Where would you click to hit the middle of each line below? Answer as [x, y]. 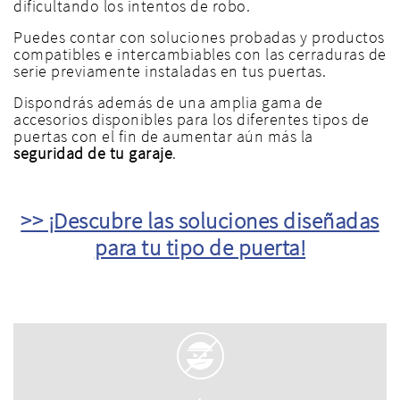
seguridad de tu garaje [93, 154]
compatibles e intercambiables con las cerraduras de [200, 54]
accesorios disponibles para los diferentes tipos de [192, 120]
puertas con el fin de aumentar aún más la [163, 137]
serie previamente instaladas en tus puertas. [170, 71]
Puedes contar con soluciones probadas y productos [199, 37]
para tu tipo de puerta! [200, 248]
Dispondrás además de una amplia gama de [168, 103]
